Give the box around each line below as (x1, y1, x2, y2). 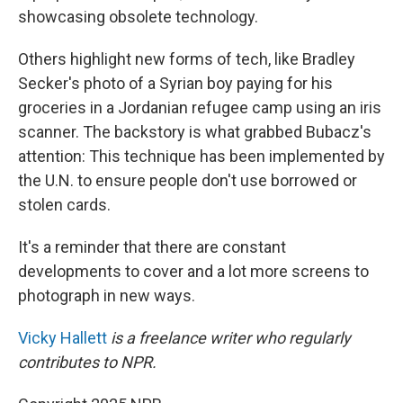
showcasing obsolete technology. (18, 7, 258, 26)
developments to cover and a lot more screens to (18, 262, 369, 281)
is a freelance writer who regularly (107, 328, 351, 347)
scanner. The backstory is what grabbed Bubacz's (18, 122, 372, 141)
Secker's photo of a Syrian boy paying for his (18, 74, 333, 93)
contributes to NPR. (18, 353, 157, 372)
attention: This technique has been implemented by (18, 147, 385, 166)
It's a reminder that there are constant (18, 237, 286, 256)
